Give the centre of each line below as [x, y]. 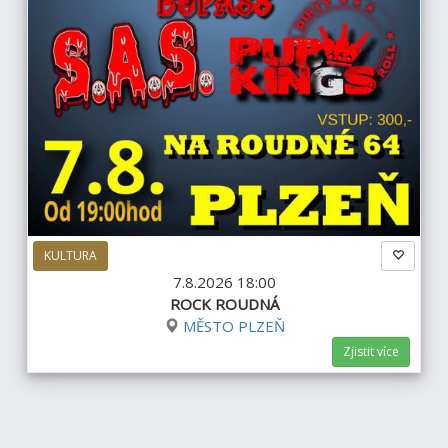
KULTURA [71, 255]
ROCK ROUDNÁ [224, 303]
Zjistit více [370, 351]
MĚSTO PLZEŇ [233, 325]
